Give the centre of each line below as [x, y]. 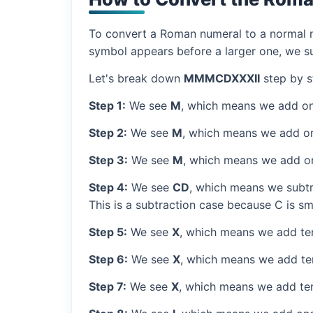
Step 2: [108, 132]
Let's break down [136, 78]
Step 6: [108, 259]
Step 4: [108, 187]
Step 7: [108, 286]
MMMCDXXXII [222, 78]
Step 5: [108, 232]
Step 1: [107, 105]
